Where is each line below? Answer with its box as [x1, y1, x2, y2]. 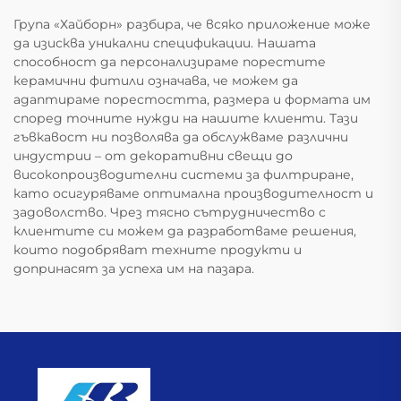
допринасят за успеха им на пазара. [13, 260, 254, 277]
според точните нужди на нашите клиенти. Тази [13, 110, 358, 127]
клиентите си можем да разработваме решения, [13, 223, 356, 240]
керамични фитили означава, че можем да [13, 73, 298, 90]
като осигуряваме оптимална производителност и [13, 185, 373, 202]
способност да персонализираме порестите [13, 54, 326, 71]
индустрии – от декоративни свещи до [13, 148, 293, 165]
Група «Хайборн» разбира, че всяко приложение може [13, 16, 371, 33]
